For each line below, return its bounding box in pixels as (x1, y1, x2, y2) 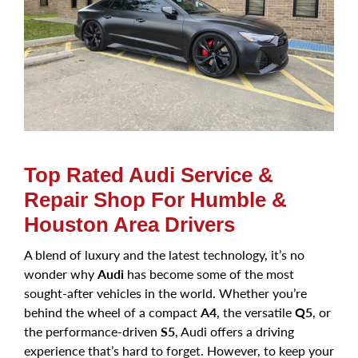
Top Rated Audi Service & (24, 162, 273, 187)
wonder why (24, 264, 97, 283)
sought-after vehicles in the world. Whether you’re (24, 283, 307, 302)
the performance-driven (24, 321, 161, 340)
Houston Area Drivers (24, 212, 235, 237)
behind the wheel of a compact (24, 302, 201, 321)
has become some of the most (124, 264, 294, 283)
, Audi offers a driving (175, 321, 294, 340)
